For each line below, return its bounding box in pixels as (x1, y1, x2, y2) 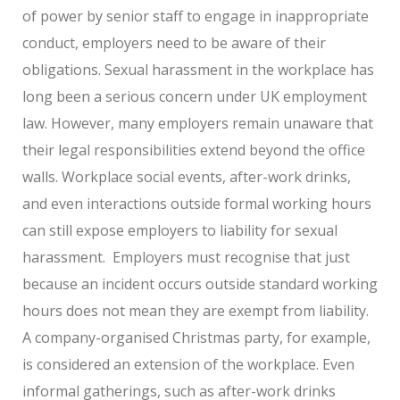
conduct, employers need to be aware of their (22, 32, 326, 53)
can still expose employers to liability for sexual (22, 220, 337, 240)
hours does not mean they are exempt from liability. (22, 300, 369, 321)
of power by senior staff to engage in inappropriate (22, 5, 369, 26)
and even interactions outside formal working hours (22, 193, 371, 213)
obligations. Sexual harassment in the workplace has (22, 59, 374, 79)
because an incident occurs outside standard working (22, 273, 378, 294)
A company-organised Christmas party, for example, (22, 327, 371, 347)
